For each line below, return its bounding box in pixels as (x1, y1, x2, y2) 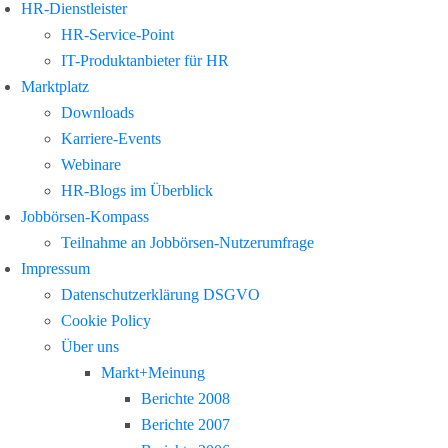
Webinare (61, 156, 121, 173)
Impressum (21, 260, 90, 277)
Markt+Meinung (101, 364, 205, 381)
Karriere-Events (61, 130, 161, 147)
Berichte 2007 (141, 416, 230, 433)
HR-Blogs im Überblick (61, 182, 213, 199)
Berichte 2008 (141, 390, 230, 407)
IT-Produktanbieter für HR (61, 52, 229, 69)
